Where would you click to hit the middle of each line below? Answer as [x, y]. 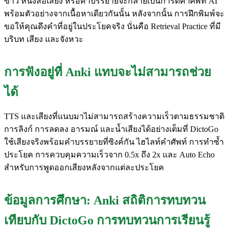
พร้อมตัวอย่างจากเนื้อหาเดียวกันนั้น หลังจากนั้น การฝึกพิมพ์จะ [114, 13]
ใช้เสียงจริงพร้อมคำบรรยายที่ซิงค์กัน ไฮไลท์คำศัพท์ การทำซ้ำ [114, 142]
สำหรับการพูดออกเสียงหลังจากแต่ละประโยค [84, 167]
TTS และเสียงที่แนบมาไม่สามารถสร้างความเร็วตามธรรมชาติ [114, 116]
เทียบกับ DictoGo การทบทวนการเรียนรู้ [107, 220]
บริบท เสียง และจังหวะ [44, 39]
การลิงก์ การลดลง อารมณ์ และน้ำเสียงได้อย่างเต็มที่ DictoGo [111, 129]
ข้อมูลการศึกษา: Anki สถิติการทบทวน [105, 200]
